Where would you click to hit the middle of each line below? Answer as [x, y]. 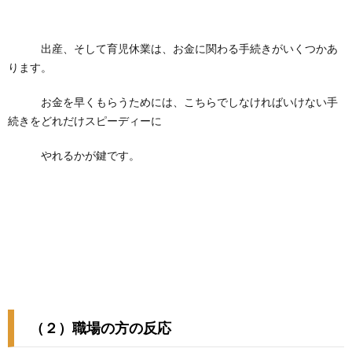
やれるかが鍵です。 [74, 155]
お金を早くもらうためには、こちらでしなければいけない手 [173, 102]
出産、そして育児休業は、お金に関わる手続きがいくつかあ [173, 48]
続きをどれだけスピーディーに [85, 121]
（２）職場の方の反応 [101, 328]
